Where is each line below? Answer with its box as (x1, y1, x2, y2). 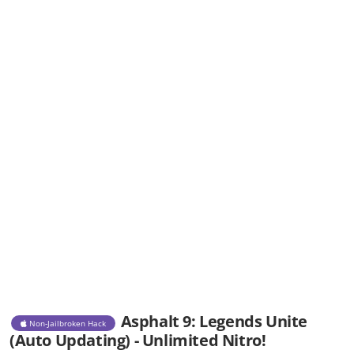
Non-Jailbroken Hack (27, 317, 106, 329)
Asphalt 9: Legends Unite (120, 311, 308, 333)
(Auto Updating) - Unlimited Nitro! (9, 330, 266, 352)
